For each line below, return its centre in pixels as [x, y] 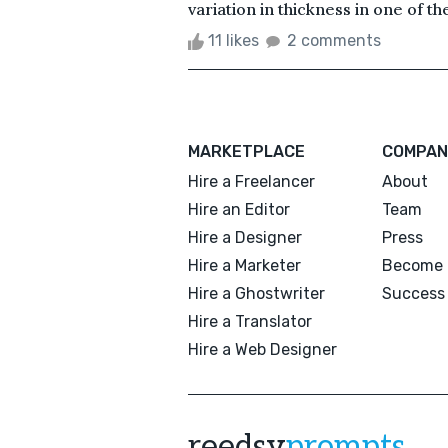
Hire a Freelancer [251, 181]
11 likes [233, 40]
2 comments [334, 40]
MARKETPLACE [246, 151]
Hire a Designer [245, 237]
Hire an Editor [239, 209]
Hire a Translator [250, 321]
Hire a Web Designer [262, 349]
